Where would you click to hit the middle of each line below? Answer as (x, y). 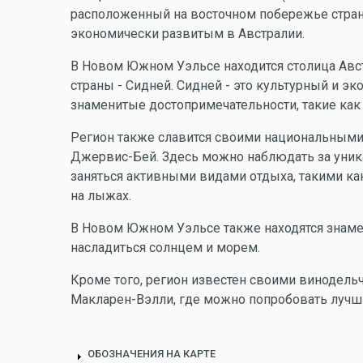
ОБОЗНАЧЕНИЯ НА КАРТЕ (152, 353)
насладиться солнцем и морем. (165, 247)
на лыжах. (101, 195)
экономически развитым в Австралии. (188, 33)
